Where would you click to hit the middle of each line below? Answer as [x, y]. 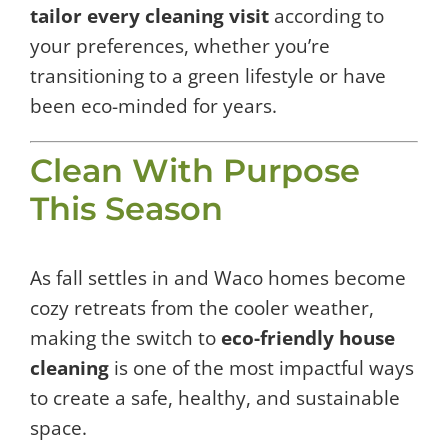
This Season [126, 209]
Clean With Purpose [195, 171]
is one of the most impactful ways [261, 368]
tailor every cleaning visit [149, 15]
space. [58, 428]
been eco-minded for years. [153, 105]
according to [326, 15]
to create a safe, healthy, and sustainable [215, 398]
